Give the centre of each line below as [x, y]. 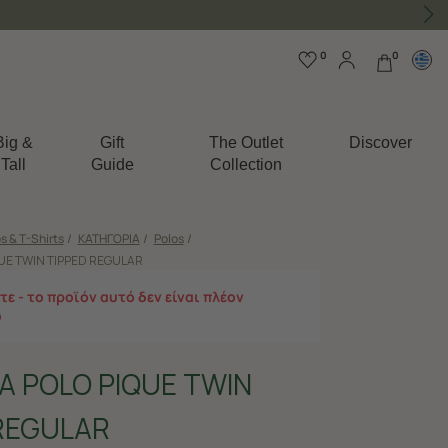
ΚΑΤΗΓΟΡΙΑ [108, 238]
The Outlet [245, 142]
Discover [381, 142]
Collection [245, 164]
